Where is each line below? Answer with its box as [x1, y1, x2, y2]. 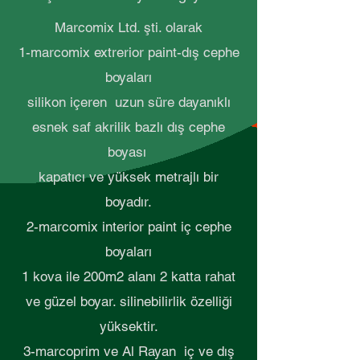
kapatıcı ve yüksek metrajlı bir [39, 169, 219, 186]
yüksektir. [99, 318, 158, 335]
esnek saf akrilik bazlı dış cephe [32, 119, 225, 136]
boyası [107, 144, 150, 161]
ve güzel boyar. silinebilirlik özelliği [25, 293, 232, 310]
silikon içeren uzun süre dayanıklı [27, 94, 231, 111]
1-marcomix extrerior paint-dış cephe [18, 44, 239, 61]
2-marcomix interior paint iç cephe [26, 219, 231, 235]
